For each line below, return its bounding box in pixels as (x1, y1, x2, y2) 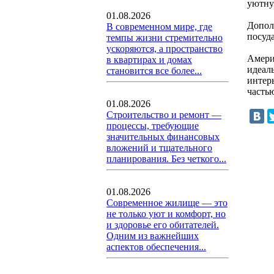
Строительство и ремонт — (106, 109, 221, 120)
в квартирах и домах (106, 54, 192, 65)
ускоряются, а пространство (106, 43, 223, 54)
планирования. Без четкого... (106, 154, 226, 164)
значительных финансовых (106, 131, 220, 142)
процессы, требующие (106, 120, 199, 131)
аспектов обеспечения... (106, 242, 206, 252)
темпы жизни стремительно (106, 32, 223, 43)
